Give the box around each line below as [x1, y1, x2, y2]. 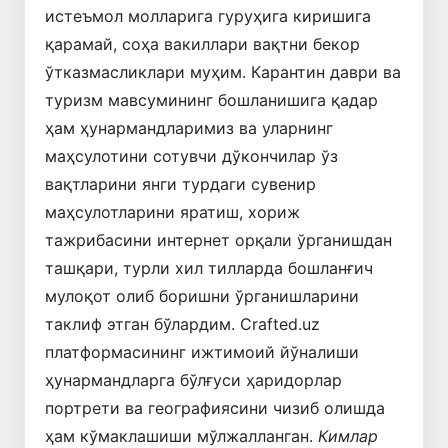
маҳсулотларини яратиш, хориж [45, 201, 300, 222]
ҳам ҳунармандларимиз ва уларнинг [45, 117, 333, 138]
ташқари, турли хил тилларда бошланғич [45, 257, 373, 278]
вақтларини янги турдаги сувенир [45, 173, 316, 194]
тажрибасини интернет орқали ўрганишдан [45, 229, 392, 250]
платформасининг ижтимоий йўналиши [45, 341, 359, 362]
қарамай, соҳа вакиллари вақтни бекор [45, 33, 360, 54]
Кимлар [318, 425, 378, 446]
